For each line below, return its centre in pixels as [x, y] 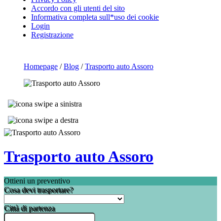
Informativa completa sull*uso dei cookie [95, 17]
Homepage [41, 66]
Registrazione [52, 35]
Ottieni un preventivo [37, 181]
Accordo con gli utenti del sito [78, 8]
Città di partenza [29, 208]
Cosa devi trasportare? [38, 189]
